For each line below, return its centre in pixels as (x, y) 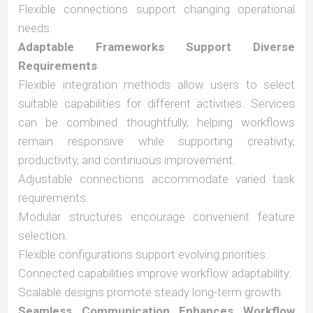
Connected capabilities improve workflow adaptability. (155, 273)
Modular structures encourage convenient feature (156, 217)
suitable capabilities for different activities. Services (156, 103)
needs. (35, 28)
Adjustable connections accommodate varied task (156, 179)
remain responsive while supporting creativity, (156, 141)
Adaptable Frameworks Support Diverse (156, 47)
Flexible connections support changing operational (156, 9)
